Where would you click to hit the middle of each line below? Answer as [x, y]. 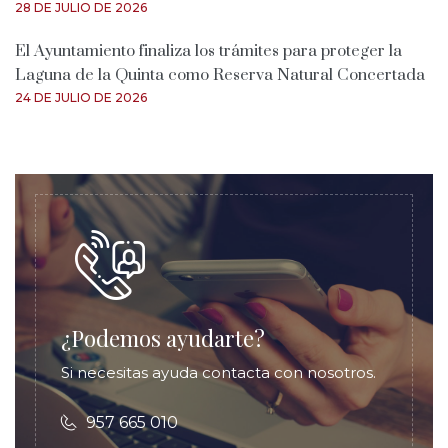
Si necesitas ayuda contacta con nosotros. [218, 372]
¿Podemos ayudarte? [163, 337]
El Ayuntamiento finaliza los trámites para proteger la [208, 50]
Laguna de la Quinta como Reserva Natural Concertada [220, 74]
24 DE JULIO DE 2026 [81, 97]
